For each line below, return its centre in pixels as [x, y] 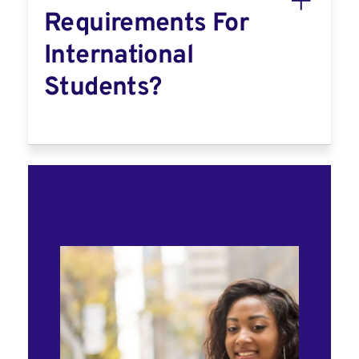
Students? [103, 88]
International [119, 56]
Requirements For [147, 24]
